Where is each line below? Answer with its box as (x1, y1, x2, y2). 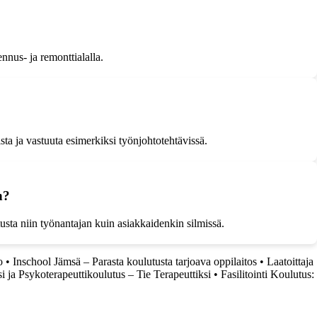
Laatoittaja (267, 255, 313, 267)
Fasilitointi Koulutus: (221, 268, 314, 280)
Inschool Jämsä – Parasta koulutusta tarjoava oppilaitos (13, 255, 257, 267)
